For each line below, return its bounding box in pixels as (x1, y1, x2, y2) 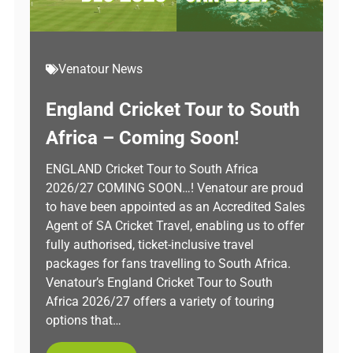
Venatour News (58, 61, 143, 76)
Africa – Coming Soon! (46, 127, 240, 149)
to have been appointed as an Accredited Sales (46, 199, 305, 214)
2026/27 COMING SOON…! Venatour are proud (46, 180, 303, 195)
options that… (46, 313, 121, 328)
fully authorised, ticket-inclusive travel (46, 237, 254, 252)
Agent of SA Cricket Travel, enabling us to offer (46, 218, 304, 233)
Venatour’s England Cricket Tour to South (46, 275, 273, 290)
